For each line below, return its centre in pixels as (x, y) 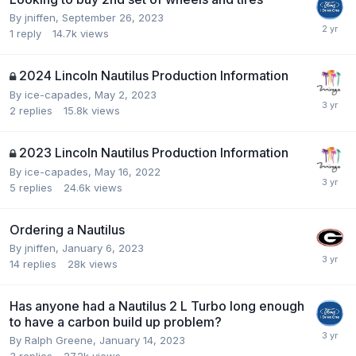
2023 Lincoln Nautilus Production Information (154, 153)
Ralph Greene (59, 341)
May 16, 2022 (128, 172)
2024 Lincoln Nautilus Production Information (154, 76)
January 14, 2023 (142, 341)
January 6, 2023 (103, 248)
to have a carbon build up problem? (116, 322)
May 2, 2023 (126, 95)
